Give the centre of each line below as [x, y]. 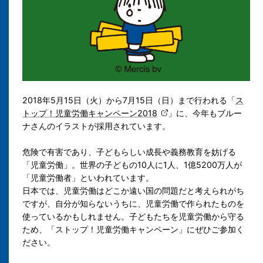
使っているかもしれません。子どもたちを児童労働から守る [133, 217]
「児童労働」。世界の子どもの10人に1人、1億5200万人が [132, 165]
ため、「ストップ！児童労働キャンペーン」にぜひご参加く [133, 230]
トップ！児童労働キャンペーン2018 [90, 113]
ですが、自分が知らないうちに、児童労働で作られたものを [133, 204]
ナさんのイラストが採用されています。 [96, 126]
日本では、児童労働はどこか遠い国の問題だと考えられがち [133, 191]
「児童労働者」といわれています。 [88, 178]
